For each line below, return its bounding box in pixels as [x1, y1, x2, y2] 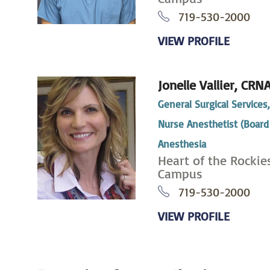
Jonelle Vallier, [158, 76, 242, 93]
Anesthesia [158, 137, 207, 150]
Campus [158, 165, 203, 182]
